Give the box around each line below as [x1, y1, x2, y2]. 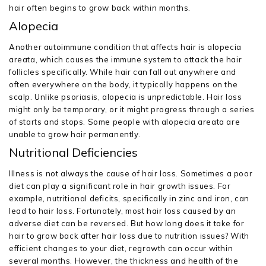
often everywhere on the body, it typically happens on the [9, 80, 238, 89]
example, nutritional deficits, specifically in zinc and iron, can [9, 194, 250, 203]
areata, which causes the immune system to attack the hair [9, 55, 242, 64]
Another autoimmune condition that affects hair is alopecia [9, 42, 242, 52]
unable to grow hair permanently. [9, 129, 141, 139]
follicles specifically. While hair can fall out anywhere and [9, 67, 237, 77]
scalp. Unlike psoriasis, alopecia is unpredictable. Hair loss [9, 92, 242, 102]
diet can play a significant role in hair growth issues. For [9, 181, 231, 191]
